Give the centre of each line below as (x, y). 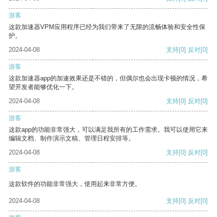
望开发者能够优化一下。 (43, 87)
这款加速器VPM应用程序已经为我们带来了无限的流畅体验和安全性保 (107, 27)
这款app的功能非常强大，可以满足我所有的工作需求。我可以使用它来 (108, 130)
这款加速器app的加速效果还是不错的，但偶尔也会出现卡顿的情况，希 (108, 78)
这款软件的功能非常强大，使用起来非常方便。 (75, 184)
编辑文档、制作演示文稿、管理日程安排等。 (72, 139)
